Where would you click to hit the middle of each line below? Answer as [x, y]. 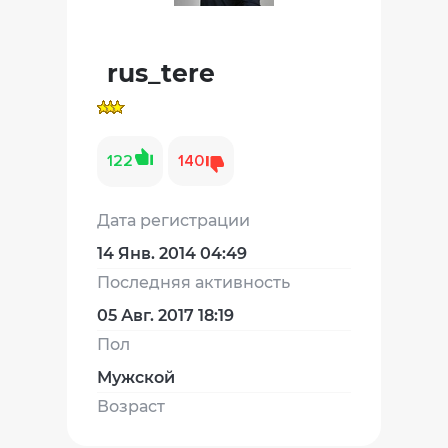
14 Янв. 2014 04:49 [172, 253]
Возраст [131, 406]
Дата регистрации [174, 220]
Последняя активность [194, 282]
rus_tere [161, 72]
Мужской [136, 377]
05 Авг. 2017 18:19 [166, 315]
